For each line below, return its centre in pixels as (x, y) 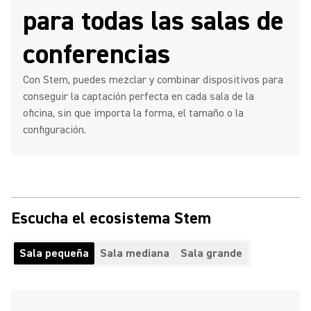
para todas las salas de (153, 21)
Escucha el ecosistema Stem (111, 218)
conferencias (96, 54)
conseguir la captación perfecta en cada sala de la (138, 96)
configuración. (54, 130)
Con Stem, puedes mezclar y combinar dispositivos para (153, 80)
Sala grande (211, 253)
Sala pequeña (54, 253)
